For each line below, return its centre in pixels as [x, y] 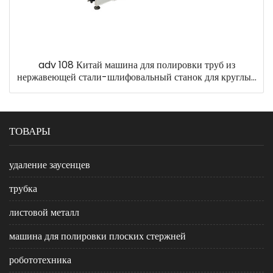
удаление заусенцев [50, 165]
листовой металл [44, 212]
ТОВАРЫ [30, 131]
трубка [23, 189]
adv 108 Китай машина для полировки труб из [136, 65]
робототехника [40, 260]
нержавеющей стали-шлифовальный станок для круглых [136, 77]
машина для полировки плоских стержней [97, 236]
